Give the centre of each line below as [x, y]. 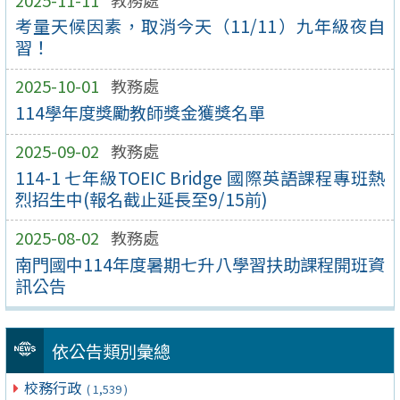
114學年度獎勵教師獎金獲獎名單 [140, 113]
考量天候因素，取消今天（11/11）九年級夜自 [200, 26]
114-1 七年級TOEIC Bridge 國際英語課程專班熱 [200, 177]
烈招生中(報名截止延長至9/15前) [141, 199]
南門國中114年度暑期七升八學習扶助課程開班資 [200, 264]
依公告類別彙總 [111, 351]
